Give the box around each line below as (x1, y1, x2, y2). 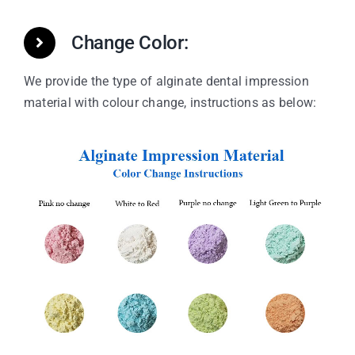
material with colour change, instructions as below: (23, 95, 317, 111)
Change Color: (71, 32, 189, 55)
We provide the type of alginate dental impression (23, 74, 309, 90)
